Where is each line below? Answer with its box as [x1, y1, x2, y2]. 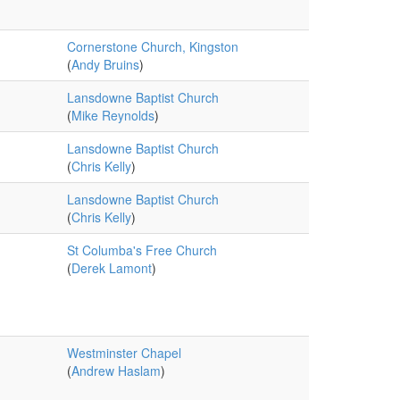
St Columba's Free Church [66, 241, 217, 259]
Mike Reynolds [71, 106, 154, 124]
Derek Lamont [71, 259, 152, 277]
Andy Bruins [71, 55, 139, 73]
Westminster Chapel [66, 344, 181, 362]
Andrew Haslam [71, 362, 161, 379]
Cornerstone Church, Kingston [66, 37, 238, 55]
